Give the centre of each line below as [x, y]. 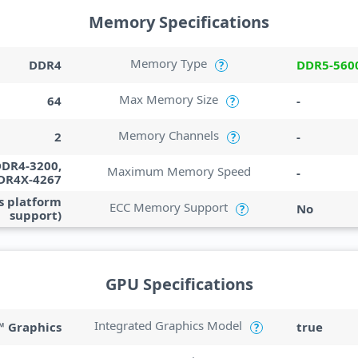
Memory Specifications [179, 22]
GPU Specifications [179, 284]
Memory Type [168, 63]
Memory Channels [168, 135]
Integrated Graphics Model [169, 325]
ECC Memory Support [168, 207]
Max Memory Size [168, 99]
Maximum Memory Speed [179, 171]
